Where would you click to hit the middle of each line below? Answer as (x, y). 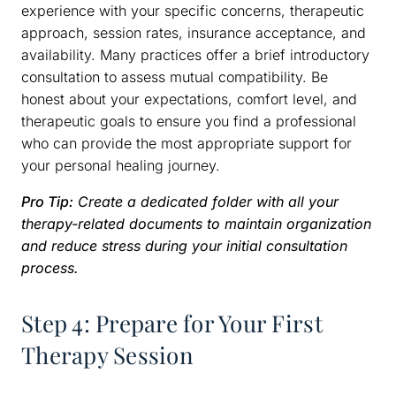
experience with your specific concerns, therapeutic (193, 11)
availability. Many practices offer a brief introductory (195, 55)
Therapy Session (107, 355)
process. (50, 268)
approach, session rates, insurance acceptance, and (194, 33)
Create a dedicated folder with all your (208, 202)
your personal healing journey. (121, 166)
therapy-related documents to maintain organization (196, 224)
